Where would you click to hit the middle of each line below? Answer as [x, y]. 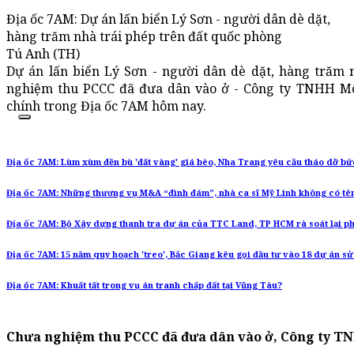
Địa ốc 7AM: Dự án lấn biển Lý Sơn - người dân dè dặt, [168, 19]
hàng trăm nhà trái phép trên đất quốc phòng [144, 37]
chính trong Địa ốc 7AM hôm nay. [106, 106]
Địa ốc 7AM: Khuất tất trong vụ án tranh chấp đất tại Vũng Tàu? [144, 286]
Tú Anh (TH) [43, 54]
